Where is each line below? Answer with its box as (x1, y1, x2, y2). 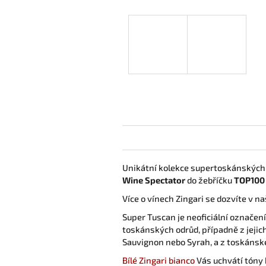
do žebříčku (185, 174, 234, 185)
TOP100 (234, 174, 265, 185)
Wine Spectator (122, 174, 185, 185)
